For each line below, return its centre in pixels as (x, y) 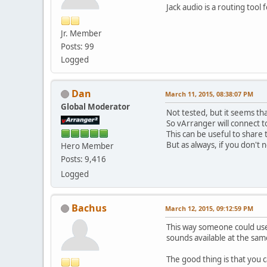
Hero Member (87, 146)
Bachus (89, 208)
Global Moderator (95, 106)
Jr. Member (81, 33)
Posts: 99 (77, 46)
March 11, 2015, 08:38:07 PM (209, 94)
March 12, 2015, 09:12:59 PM (209, 208)
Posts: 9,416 (83, 159)
